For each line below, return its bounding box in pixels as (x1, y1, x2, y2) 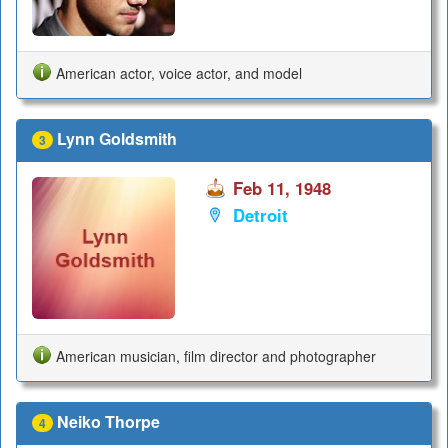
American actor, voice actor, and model (56, 62, 302, 83)
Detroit (232, 202, 288, 227)
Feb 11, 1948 (232, 175, 331, 200)
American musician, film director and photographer (56, 345, 376, 366)
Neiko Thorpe (57, 410, 160, 434)
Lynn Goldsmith (57, 126, 177, 150)
